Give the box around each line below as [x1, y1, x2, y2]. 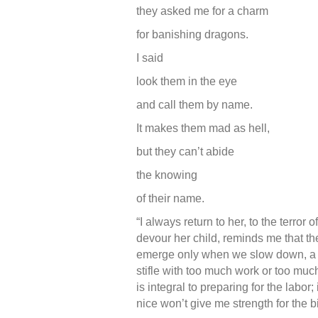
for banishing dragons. [136, 28, 248, 40]
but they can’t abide [136, 145, 234, 158]
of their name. [136, 192, 204, 204]
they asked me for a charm [136, 4, 268, 17]
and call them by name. [136, 98, 253, 111]
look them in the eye [136, 75, 237, 87]
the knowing [136, 168, 197, 181]
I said [136, 51, 163, 64]
